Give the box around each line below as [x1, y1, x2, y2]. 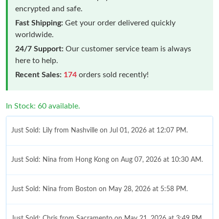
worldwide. [15, 30, 54, 39]
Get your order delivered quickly [63, 19, 175, 27]
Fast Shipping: [15, 19, 63, 27]
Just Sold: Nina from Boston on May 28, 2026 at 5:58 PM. [11, 185, 188, 193]
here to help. [15, 56, 58, 65]
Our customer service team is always [64, 44, 191, 53]
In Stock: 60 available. [6, 102, 80, 110]
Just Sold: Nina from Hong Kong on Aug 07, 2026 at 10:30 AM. [11, 156, 203, 163]
